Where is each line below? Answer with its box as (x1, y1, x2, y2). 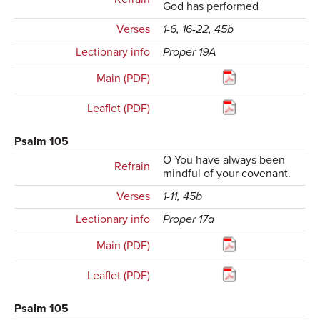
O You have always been (163, 153, 286, 168)
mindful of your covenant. (163, 166, 291, 181)
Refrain (114, 159, 150, 174)
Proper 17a (163, 212, 215, 227)
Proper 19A (163, 45, 217, 60)
